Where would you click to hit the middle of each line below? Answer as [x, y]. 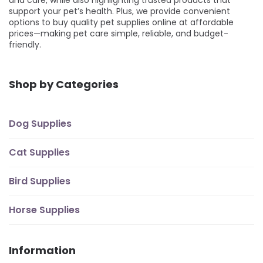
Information [42, 250]
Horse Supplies [44, 210]
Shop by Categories [64, 84]
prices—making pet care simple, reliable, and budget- [119, 33]
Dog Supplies [40, 123]
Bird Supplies [40, 181]
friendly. [25, 44]
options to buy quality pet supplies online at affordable [121, 22]
